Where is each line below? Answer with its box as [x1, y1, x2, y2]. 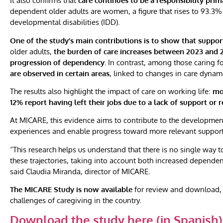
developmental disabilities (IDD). [10, 17, 120, 27]
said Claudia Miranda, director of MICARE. [10, 166, 150, 176]
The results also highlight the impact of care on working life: [10, 86, 213, 96]
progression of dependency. [10, 57, 106, 67]
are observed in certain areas [10, 68, 110, 78]
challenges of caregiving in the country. [10, 196, 141, 206]
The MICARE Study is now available [10, 185, 132, 195]
